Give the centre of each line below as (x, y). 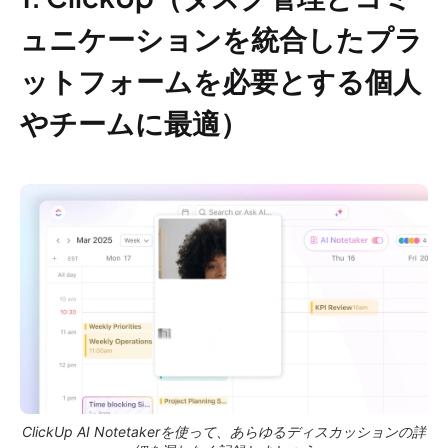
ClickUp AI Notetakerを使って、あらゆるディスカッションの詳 (224, 431)
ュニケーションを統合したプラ (221, 38)
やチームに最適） (134, 122)
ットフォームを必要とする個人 (220, 80)
